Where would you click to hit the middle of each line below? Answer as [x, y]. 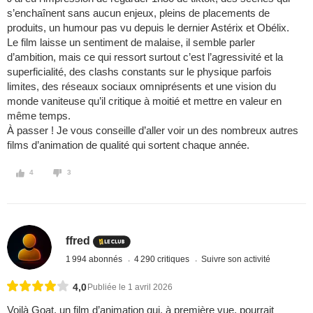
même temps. [39, 116]
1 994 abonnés [95, 259]
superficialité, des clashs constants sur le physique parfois [139, 72]
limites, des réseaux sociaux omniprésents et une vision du [141, 87]
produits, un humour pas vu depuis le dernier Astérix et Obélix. [148, 28]
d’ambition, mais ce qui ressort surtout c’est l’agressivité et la [145, 57]
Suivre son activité [236, 259]
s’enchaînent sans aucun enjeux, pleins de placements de [138, 13]
